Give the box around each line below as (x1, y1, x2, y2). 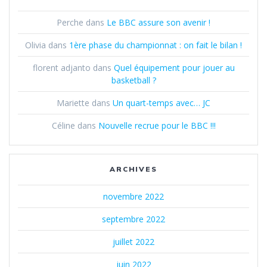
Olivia (25, 39, 46, 51)
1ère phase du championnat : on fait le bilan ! (69, 39, 242, 51)
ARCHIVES (109, 164, 158, 174)
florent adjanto (32, 62, 91, 74)
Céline (51, 120, 75, 132)
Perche (57, 17, 83, 29)
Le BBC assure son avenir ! (107, 17, 210, 29)
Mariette (57, 97, 89, 109)
